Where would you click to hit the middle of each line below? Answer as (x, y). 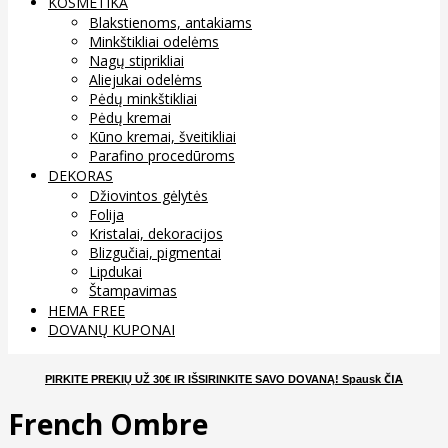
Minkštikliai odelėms (154, 41)
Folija (106, 214)
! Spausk (358, 378)
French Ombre (108, 424)
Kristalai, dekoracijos (156, 233)
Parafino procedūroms (162, 155)
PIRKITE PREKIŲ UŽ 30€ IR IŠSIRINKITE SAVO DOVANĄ (190, 378)
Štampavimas (133, 290)
